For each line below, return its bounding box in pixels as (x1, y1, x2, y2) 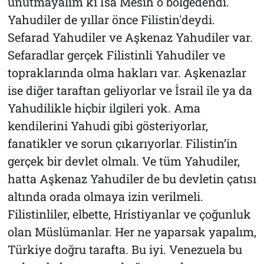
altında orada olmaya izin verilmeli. (7, 188, 203, 204)
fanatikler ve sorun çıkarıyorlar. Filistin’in (7, 135, 237, 151)
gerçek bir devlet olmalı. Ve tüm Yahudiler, (7, 153, 240, 169)
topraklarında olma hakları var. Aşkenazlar (7, 64, 246, 80)
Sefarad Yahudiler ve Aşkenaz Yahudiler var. (7, 29, 253, 45)
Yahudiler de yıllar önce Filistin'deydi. (7, 11, 215, 27)
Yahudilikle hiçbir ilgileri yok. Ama (7, 100, 200, 115)
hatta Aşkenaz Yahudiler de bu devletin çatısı (7, 170, 256, 186)
